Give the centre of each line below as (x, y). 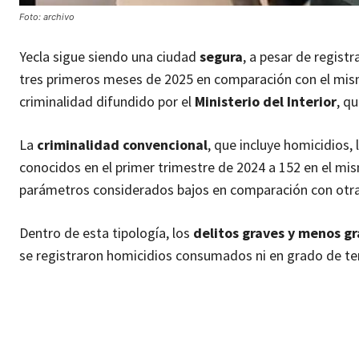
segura (221, 57)
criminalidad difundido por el (107, 102)
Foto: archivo (47, 17)
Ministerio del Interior (266, 102)
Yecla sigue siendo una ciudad (109, 57)
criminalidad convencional (122, 145)
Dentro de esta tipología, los (106, 233)
